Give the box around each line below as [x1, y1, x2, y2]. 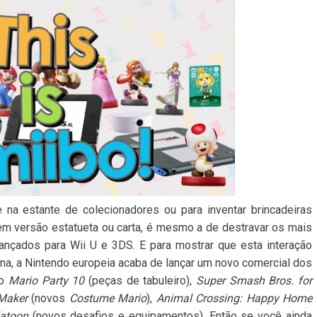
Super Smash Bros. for [195, 273, 312, 287]
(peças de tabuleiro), [84, 273, 196, 287]
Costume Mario [69, 291, 147, 305]
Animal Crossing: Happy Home [156, 291, 313, 305]
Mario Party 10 [8, 273, 85, 287]
